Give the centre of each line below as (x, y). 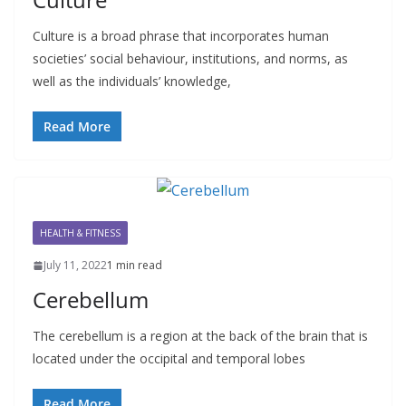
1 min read (135, 266)
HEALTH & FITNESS (80, 233)
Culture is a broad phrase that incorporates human (181, 36)
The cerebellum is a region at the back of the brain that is (200, 336)
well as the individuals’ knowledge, (132, 82)
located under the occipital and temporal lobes (169, 359)
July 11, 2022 (75, 266)
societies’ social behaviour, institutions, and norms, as (190, 59)
